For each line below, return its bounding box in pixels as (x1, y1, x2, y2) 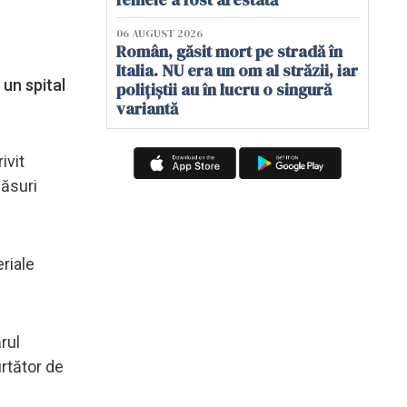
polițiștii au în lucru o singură (116, 78, 332, 101)
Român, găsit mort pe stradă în (116, 40, 342, 63)
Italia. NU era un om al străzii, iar (116, 59, 358, 82)
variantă (116, 97, 178, 120)
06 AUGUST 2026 (116, 26, 203, 41)
